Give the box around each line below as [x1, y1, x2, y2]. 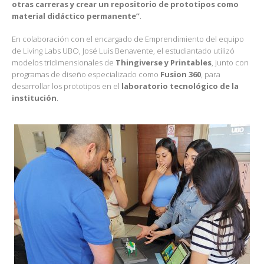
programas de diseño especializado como [12, 68, 160, 80]
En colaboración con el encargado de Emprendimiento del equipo [12, 33, 244, 44]
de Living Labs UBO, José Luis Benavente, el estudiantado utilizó [12, 45, 235, 56]
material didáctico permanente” [12, 11, 140, 22]
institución [12, 92, 57, 103]
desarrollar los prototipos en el [12, 80, 121, 91]
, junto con [212, 57, 249, 68]
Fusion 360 [160, 68, 201, 80]
